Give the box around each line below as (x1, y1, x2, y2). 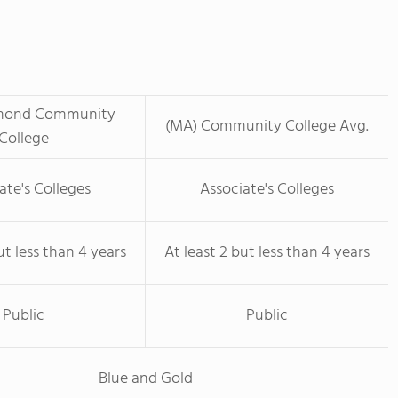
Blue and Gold (98, 366, 193, 392)
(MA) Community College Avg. (165, 114, 369, 139)
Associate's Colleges (200, 177, 334, 203)
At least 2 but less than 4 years (164, 240, 370, 266)
